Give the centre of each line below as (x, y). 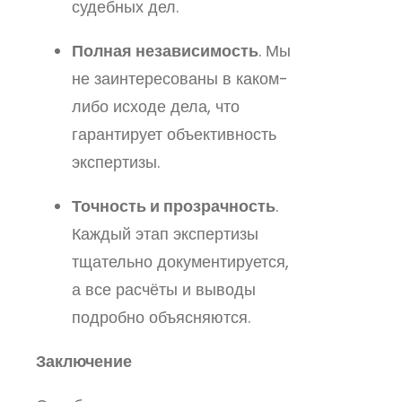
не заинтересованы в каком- (180, 78)
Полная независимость (165, 50)
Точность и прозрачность (174, 205)
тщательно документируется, (180, 261)
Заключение (84, 361)
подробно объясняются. (161, 317)
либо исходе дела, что (156, 106)
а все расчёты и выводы (164, 289)
